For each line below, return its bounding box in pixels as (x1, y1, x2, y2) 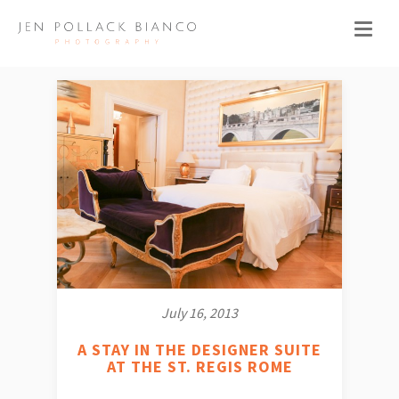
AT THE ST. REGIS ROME (106, 355, 293, 377)
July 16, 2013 (161, 303, 238, 322)
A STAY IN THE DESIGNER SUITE (77, 338, 322, 360)
